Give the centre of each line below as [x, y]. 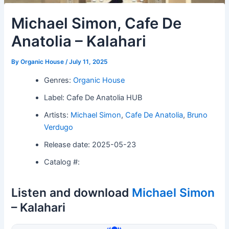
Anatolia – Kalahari [79, 41]
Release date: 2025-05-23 [90, 144]
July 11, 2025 [88, 62]
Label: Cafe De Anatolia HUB [93, 97]
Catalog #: [62, 162]
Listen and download [72, 192]
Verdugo [59, 127]
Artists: [58, 115]
